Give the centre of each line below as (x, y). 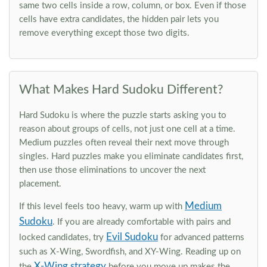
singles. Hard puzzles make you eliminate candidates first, (131, 156)
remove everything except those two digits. (104, 33)
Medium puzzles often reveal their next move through (124, 143)
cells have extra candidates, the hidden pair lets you (119, 19)
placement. (40, 184)
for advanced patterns (201, 237)
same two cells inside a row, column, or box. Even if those (133, 6)
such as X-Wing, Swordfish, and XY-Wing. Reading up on (130, 252)
